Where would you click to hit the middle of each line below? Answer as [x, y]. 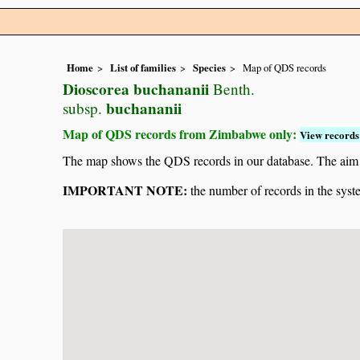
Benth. [232, 89]
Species [209, 68]
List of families [143, 68]
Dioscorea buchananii [136, 90]
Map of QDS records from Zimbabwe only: [181, 134]
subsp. [82, 108]
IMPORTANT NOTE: [125, 190]
